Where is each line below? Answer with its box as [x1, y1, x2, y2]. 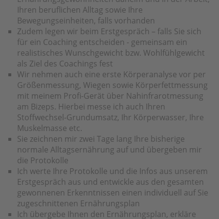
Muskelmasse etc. [17, 122, 82, 133]
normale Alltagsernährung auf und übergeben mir [17, 144, 202, 155]
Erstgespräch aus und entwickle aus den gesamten [17, 176, 204, 187]
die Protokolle [17, 154, 68, 166]
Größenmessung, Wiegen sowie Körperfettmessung [17, 79, 208, 90]
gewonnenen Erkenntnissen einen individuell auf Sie [17, 187, 208, 198]
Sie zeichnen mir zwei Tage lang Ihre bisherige [17, 133, 185, 144]
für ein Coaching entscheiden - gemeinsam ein [17, 36, 187, 47]
